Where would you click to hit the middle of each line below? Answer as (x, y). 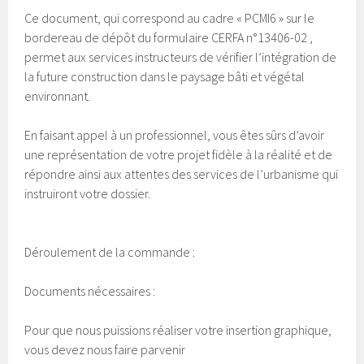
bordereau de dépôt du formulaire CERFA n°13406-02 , (169, 37)
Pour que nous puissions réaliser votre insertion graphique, (178, 330)
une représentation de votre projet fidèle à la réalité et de (179, 154)
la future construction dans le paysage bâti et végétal (165, 76)
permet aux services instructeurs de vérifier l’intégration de (181, 57)
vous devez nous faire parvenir (106, 349)
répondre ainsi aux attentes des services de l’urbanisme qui (182, 174)
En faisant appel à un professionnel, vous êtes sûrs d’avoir (175, 135)
